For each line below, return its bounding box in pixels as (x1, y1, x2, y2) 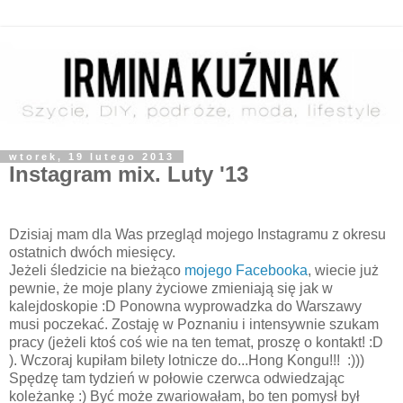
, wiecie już (308, 263, 379, 279)
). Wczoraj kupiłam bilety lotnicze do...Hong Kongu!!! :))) (9, 353, 364, 369)
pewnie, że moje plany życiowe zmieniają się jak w (9, 281, 333, 297)
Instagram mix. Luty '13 (9, 161, 248, 186)
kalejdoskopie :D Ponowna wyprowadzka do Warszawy (9, 299, 362, 315)
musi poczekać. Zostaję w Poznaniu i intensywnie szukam (9, 317, 379, 333)
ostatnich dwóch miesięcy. (9, 245, 175, 261)
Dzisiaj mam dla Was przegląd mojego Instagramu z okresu (9, 227, 386, 243)
